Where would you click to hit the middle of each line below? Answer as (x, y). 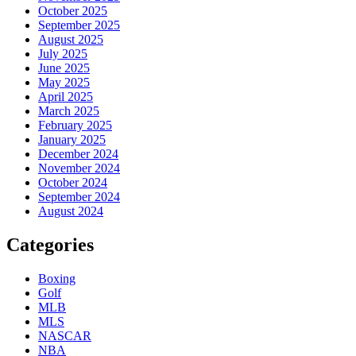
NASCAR (65, 336)
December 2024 (78, 154)
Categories (50, 245)
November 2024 (79, 168)
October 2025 (73, 11)
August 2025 (71, 40)
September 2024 (79, 197)
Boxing (57, 279)
